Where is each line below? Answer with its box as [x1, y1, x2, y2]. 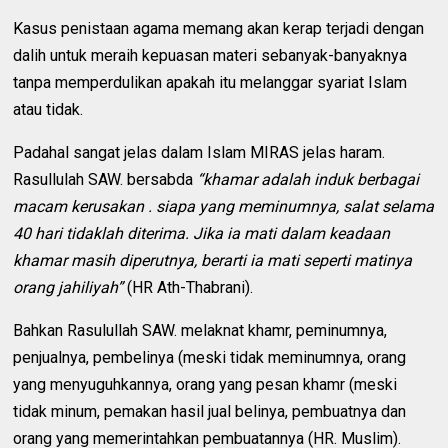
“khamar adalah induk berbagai [197, 170, 420, 190]
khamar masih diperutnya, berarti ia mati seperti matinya [13, 251, 413, 271]
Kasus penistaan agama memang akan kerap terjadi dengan [13, 19, 425, 39]
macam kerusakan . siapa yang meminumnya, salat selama [13, 197, 435, 217]
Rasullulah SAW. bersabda [13, 170, 198, 190]
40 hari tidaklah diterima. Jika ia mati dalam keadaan [13, 224, 391, 244]
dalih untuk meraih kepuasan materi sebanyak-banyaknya [13, 46, 408, 66]
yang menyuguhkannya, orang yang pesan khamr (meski [13, 375, 398, 395]
